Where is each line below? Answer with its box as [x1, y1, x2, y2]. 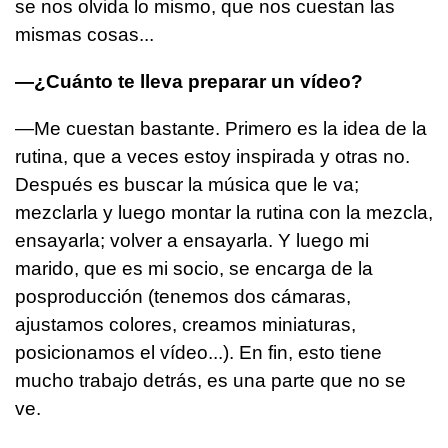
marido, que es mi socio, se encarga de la [15, 257, 373, 279]
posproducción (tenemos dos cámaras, [15, 285, 351, 307]
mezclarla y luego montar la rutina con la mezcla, [15, 201, 433, 223]
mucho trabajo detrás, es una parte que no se [15, 369, 406, 391]
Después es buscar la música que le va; [15, 173, 359, 195]
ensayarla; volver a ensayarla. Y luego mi [15, 229, 369, 251]
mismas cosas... [15, 23, 154, 45]
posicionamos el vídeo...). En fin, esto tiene [15, 341, 382, 363]
